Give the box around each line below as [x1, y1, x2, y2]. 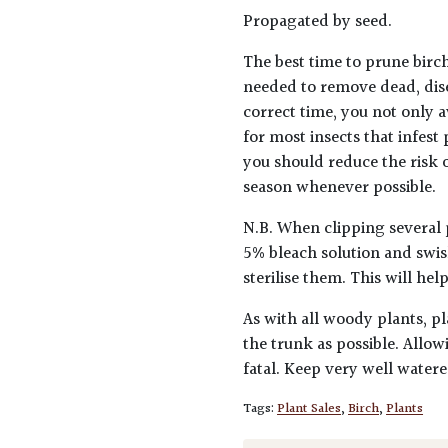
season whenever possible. [243, 175, 437, 202]
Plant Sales [277, 398, 342, 421]
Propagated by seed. [243, 9, 393, 36]
